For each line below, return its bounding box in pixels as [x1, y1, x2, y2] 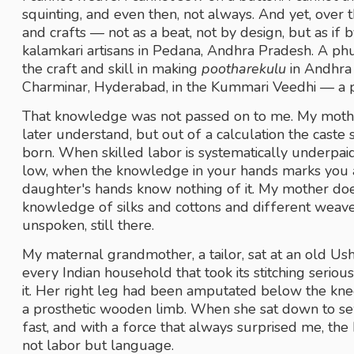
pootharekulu [201, 59, 287, 78]
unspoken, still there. [22, 216, 159, 235]
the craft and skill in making [22, 59, 202, 78]
